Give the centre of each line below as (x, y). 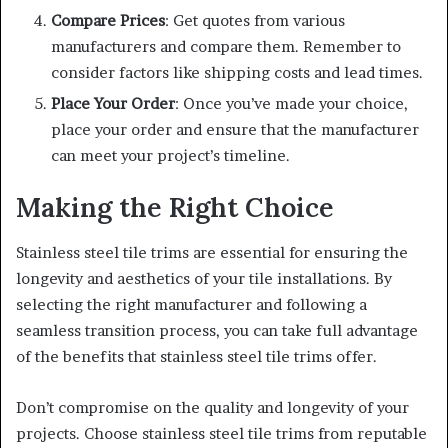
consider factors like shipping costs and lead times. (237, 73)
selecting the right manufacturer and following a (191, 304)
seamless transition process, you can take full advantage (217, 330)
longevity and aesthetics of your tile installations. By (204, 278)
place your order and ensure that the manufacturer (235, 130)
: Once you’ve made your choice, (291, 104)
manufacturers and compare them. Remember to (226, 47)
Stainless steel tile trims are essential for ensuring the (212, 252)
